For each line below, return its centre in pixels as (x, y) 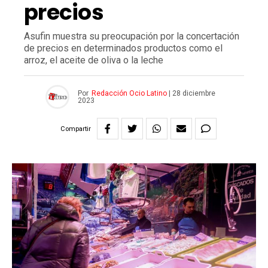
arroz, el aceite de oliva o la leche (94, 60)
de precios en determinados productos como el (123, 48)
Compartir (76, 129)
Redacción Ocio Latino (129, 94)
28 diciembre (194, 94)
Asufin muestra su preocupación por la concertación (132, 36)
